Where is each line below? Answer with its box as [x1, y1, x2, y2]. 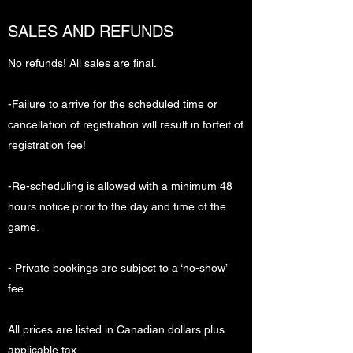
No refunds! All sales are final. [8, 57, 157, 69]
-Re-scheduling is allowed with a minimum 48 [8, 180, 232, 192]
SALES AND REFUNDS [8, 22, 173, 41]
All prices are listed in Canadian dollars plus [8, 323, 225, 336]
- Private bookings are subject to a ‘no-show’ [8, 262, 227, 274]
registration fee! [8, 139, 86, 151]
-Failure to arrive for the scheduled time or [8, 98, 217, 110]
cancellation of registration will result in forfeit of [8, 118, 243, 131]
